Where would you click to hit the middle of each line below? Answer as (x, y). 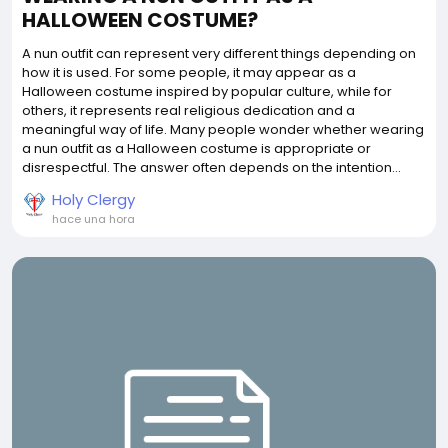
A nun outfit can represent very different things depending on (219, 54)
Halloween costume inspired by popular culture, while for (207, 92)
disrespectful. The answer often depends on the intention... (211, 168)
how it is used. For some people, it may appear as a (189, 73)
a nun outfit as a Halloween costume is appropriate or (196, 149)
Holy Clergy (93, 200)
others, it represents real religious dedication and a (188, 111)
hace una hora (93, 219)
